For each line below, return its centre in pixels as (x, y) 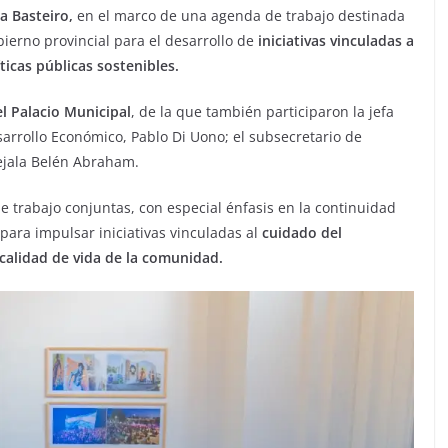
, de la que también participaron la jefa (262, 111)
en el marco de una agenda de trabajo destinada (241, 15)
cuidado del (300, 232)
